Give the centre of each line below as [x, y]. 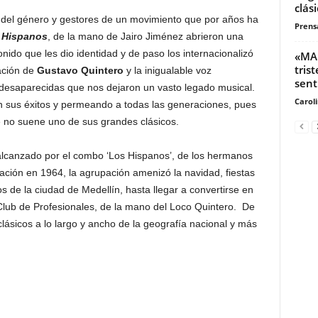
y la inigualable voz [169, 71]
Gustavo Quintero [81, 71]
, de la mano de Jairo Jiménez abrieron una [145, 37]
